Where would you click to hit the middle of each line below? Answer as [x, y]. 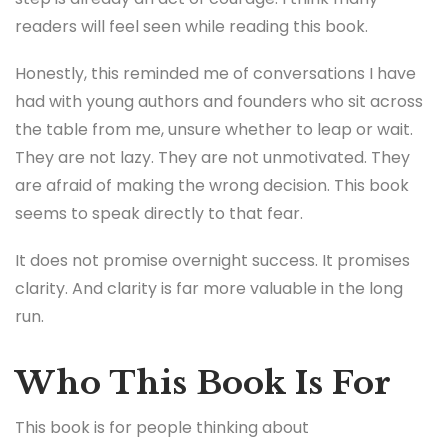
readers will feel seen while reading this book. [191, 27]
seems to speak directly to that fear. [159, 214]
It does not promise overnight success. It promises [212, 261]
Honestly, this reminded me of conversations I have [215, 74]
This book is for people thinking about [162, 428]
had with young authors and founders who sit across [219, 102]
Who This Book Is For [203, 383]
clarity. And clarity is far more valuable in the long [209, 289]
